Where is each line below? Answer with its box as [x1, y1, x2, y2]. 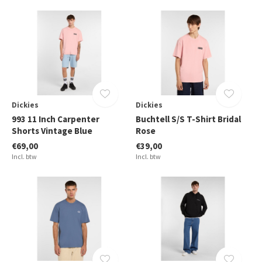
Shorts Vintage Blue [12, 125, 92, 136]
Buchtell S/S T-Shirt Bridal [135, 113, 241, 125]
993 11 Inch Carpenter [12, 113, 99, 125]
